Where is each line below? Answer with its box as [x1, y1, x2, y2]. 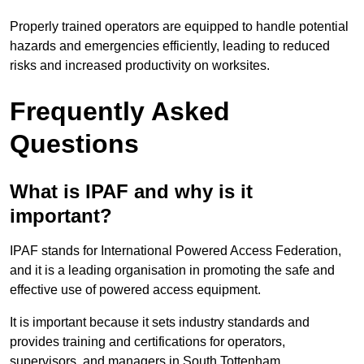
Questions [10, 129, 139, 159]
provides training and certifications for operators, [10, 335, 285, 349]
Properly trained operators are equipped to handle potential [10, 19, 349, 34]
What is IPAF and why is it [10, 180, 253, 203]
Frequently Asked [10, 97, 230, 127]
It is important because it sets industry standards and [10, 315, 310, 330]
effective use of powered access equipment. [10, 283, 261, 297]
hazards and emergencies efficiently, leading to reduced [10, 39, 330, 54]
